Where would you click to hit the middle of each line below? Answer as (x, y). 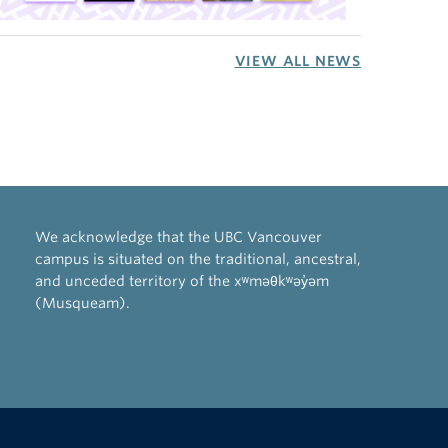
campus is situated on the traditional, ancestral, (197, 259)
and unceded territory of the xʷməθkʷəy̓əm (181, 281)
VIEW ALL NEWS (297, 61)
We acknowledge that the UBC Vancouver (178, 237)
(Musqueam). (82, 303)
